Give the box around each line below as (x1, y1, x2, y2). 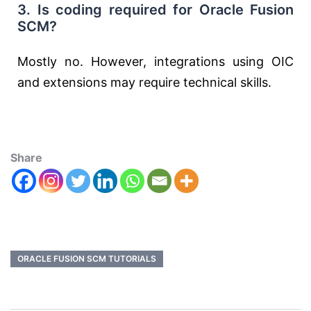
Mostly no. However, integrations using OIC (17, 54, 294, 69)
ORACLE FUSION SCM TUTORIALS (17, 253, 156, 264)
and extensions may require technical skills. (17, 75, 271, 90)
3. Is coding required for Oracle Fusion (17, 1, 294, 18)
